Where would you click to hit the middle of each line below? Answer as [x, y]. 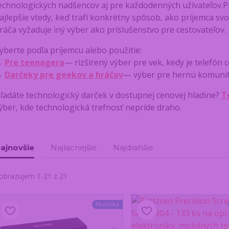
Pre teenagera [34, 63]
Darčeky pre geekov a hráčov [64, 75]
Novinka [107, 204]
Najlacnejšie [73, 148]
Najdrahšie [133, 148]
